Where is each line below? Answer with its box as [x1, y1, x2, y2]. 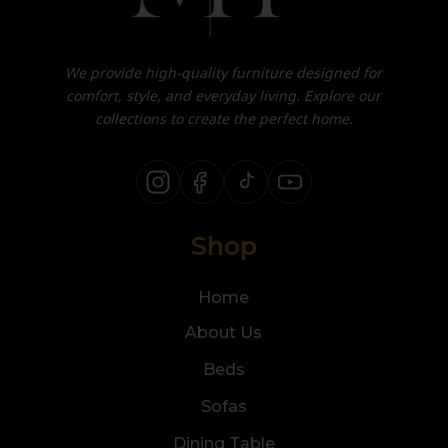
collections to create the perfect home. [94, 107, 353, 128]
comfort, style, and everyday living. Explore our [66, 84, 382, 105]
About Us [185, 322, 263, 342]
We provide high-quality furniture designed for [65, 61, 383, 82]
